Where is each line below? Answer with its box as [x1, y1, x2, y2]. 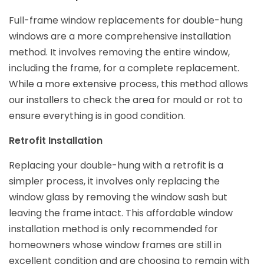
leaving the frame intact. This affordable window [9, 206, 233, 220]
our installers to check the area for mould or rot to [9, 93, 243, 107]
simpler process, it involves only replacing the [9, 174, 220, 188]
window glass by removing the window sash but [9, 190, 227, 204]
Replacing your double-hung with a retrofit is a [9, 158, 223, 172]
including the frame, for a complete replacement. [9, 61, 239, 75]
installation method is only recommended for [9, 222, 218, 236]
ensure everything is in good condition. [9, 108, 185, 123]
